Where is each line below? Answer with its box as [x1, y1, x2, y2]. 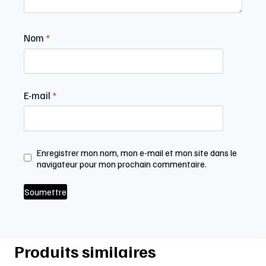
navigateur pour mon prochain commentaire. [37, 157, 207, 169]
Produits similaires [14, 240, 156, 261]
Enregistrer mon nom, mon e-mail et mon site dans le [37, 146, 237, 158]
